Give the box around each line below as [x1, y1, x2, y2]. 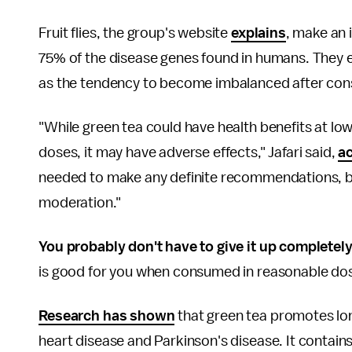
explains [231, 25, 286, 42]
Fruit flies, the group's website [38, 25, 231, 42]
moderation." [38, 195, 121, 211]
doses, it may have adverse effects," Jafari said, [38, 145, 339, 161]
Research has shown [38, 308, 175, 324]
